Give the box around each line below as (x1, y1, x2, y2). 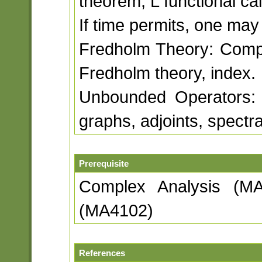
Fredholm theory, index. (78, 63, 256, 83)
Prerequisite (78, 158, 129, 169)
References (78, 248, 125, 258)
